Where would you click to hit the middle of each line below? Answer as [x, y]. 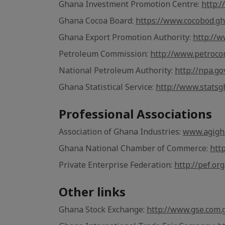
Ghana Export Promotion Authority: [126, 37]
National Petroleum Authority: [117, 70]
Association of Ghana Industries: [121, 132]
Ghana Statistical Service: [107, 87]
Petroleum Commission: [104, 54]
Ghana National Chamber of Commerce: [134, 148]
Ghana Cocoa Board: [97, 21]
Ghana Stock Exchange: [103, 209]
